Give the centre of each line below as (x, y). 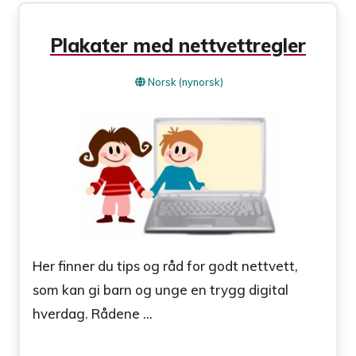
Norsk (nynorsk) (186, 82)
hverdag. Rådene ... (93, 314)
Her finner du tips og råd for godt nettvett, (166, 266)
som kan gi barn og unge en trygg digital (161, 290)
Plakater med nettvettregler (178, 46)
